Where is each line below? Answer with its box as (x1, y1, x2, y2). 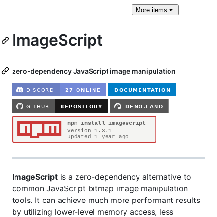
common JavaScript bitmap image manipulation (12, 183, 188, 193)
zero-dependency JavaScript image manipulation (12, 66, 176, 75)
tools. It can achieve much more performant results (12, 195, 200, 205)
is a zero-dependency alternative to (58, 171, 191, 182)
